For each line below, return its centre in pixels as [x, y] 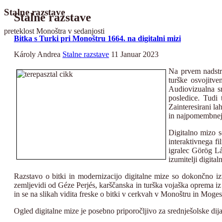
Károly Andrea [37, 54]
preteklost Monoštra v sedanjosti [54, 31]
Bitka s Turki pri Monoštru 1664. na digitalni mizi [97, 39]
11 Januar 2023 [135, 54]
